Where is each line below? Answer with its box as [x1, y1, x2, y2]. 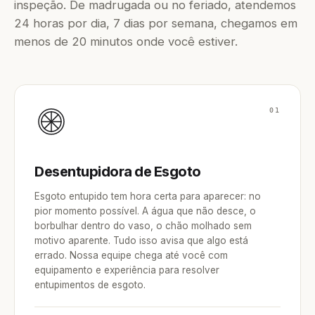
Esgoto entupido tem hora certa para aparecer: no [34, 191, 261, 202]
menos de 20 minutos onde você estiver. [14, 34, 238, 49]
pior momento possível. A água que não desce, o [34, 205, 256, 217]
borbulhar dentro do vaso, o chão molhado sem [34, 220, 252, 231]
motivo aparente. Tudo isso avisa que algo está [34, 235, 248, 246]
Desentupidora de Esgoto [34, 163, 201, 180]
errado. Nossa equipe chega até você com [34, 250, 228, 261]
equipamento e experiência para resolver [34, 264, 219, 276]
